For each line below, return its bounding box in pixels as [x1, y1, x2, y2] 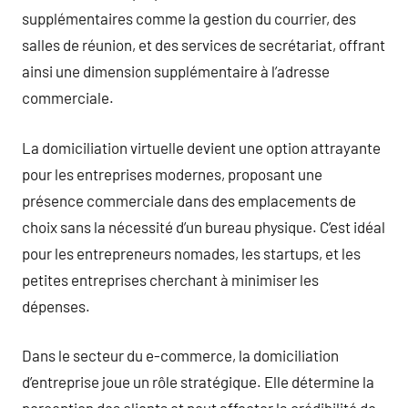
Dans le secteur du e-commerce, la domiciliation [22, 346, 339, 364]
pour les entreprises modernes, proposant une [22, 164, 322, 183]
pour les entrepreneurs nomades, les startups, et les [22, 243, 361, 262]
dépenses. [22, 296, 90, 315]
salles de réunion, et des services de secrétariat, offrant [22, 36, 385, 54]
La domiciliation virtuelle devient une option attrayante [22, 138, 381, 157]
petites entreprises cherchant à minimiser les [22, 270, 319, 289]
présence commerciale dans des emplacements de [22, 190, 356, 209]
